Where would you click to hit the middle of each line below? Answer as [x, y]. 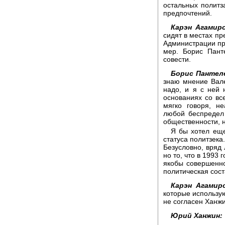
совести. [177, 59]
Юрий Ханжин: [197, 215]
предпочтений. [188, 13]
